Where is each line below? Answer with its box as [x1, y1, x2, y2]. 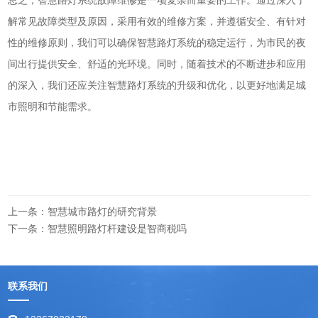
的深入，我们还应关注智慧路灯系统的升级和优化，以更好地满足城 [8, 79, 307, 92]
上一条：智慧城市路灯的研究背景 [8, 206, 158, 218]
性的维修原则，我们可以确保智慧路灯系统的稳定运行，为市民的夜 [8, 37, 307, 49]
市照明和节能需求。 [8, 101, 98, 113]
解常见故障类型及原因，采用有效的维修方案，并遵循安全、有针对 [8, 16, 307, 28]
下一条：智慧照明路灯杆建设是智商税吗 [8, 223, 187, 235]
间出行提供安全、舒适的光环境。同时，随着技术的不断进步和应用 [8, 58, 307, 70]
